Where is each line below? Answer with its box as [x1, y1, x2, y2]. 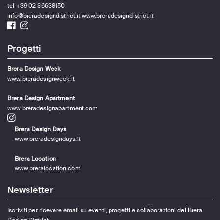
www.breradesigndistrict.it [82, 12, 154, 20]
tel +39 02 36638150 [7, 2, 65, 10]
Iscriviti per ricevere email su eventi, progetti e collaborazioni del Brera [7, 206, 203, 214]
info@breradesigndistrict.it [7, 12, 81, 20]
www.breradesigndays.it [15, 135, 81, 143]
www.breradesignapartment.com [7, 104, 98, 112]
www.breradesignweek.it [7, 75, 75, 82]
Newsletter [7, 184, 54, 196]
